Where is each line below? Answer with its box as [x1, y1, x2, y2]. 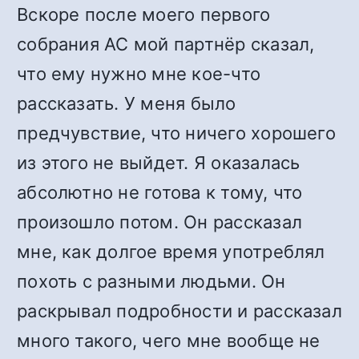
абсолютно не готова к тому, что [17, 182, 303, 203]
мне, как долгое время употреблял [17, 241, 325, 262]
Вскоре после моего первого [17, 4, 271, 25]
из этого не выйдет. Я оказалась [17, 152, 301, 173]
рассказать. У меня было [17, 93, 236, 114]
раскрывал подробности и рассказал [17, 301, 342, 321]
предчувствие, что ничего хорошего [17, 123, 336, 143]
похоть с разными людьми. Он [17, 271, 286, 292]
